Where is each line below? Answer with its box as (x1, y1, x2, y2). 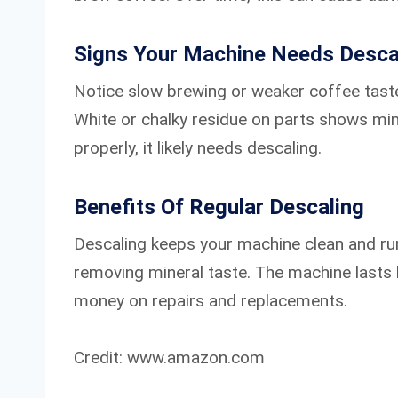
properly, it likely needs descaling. (74, 137, 322, 158)
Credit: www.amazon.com (74, 346, 265, 368)
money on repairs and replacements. (74, 290, 347, 311)
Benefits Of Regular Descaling (74, 194, 364, 219)
